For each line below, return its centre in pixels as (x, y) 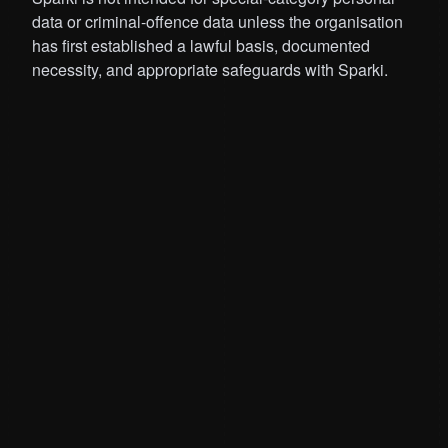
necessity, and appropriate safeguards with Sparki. (210, 70)
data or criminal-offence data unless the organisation (217, 22)
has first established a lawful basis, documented (201, 46)
